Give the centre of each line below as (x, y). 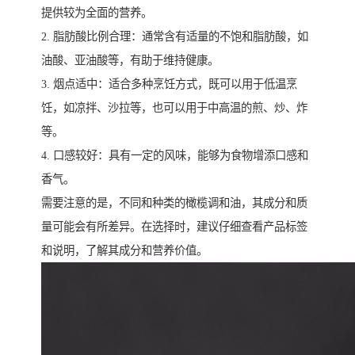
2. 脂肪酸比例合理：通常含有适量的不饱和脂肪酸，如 (175, 37)
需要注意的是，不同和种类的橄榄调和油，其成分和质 (174, 203)
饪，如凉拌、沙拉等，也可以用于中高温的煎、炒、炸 (174, 108)
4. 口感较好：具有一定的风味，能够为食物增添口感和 (175, 156)
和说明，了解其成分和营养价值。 (124, 251)
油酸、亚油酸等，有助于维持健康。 (130, 61)
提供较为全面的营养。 (97, 13)
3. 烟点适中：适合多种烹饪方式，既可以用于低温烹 (169, 84)
